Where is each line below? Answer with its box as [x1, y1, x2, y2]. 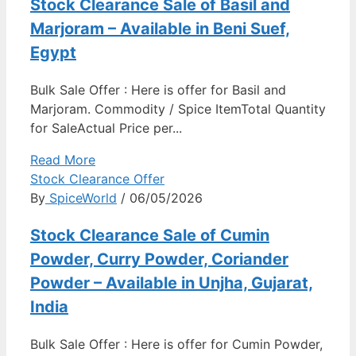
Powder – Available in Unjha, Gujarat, [30, 273, 313, 292]
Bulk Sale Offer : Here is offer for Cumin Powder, [30, 335, 323, 352]
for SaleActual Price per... [30, 119, 182, 136]
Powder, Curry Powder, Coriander [30, 249, 288, 269]
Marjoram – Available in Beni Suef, [30, 18, 290, 38]
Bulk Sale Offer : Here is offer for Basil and [30, 81, 286, 98]
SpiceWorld [45, 189, 117, 206]
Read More [30, 151, 95, 168]
